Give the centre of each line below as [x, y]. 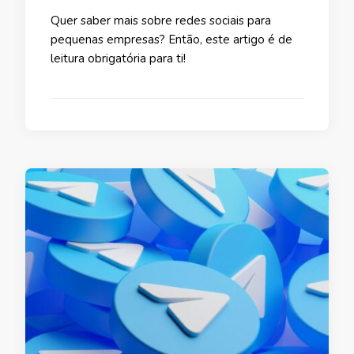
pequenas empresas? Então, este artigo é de [171, 40]
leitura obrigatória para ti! [120, 59]
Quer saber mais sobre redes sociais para [161, 21]
